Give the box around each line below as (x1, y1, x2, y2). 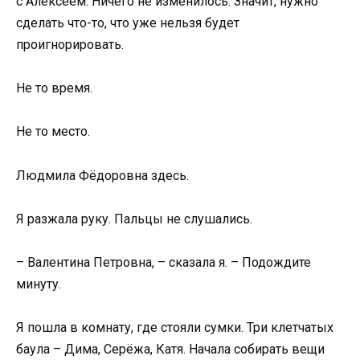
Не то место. (16, 124, 90, 140)
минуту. (16, 276, 61, 292)
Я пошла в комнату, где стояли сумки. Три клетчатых (16, 320, 333, 336)
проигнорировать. (16, 37, 124, 53)
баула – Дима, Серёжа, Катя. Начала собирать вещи (16, 342, 325, 358)
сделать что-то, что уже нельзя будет (16, 15, 239, 31)
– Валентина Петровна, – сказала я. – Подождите (16, 255, 311, 271)
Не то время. (16, 80, 92, 96)
